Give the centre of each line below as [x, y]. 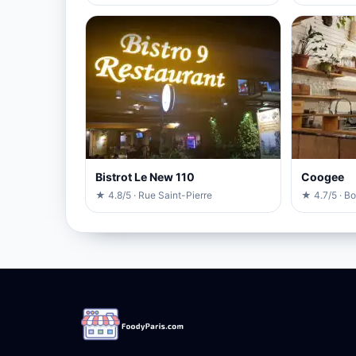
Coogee [322, 176]
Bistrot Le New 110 [145, 176]
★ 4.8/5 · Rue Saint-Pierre [154, 195]
